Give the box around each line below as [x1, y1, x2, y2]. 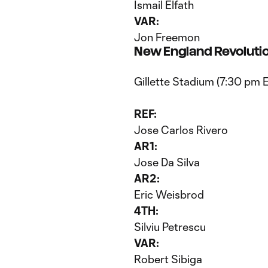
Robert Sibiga [134, 252, 202, 266]
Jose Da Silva [134, 156, 200, 169]
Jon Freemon [134, 31, 200, 44]
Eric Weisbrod [134, 188, 204, 201]
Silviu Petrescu [134, 220, 206, 233]
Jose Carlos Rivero [134, 123, 228, 136]
